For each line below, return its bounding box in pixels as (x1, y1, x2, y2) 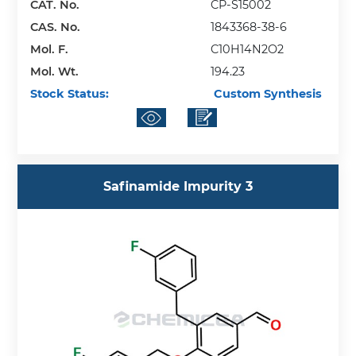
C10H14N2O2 (211, 42, 284, 57)
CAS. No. (30, 20, 81, 35)
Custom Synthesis (211, 87, 323, 102)
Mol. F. (30, 42, 69, 57)
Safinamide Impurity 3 (103, 179, 253, 195)
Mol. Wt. (30, 64, 79, 79)
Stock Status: (30, 87, 110, 102)
